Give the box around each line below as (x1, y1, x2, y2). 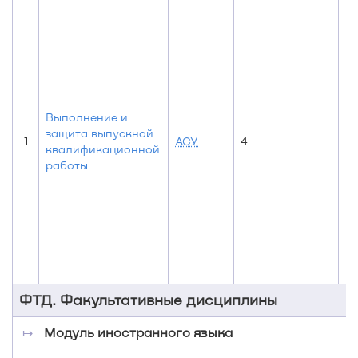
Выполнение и (46, 110, 128, 124)
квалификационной (46, 142, 160, 156)
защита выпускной (46, 126, 153, 140)
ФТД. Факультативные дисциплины (19, 291, 277, 308)
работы (46, 158, 88, 172)
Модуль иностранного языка (44, 324, 233, 340)
